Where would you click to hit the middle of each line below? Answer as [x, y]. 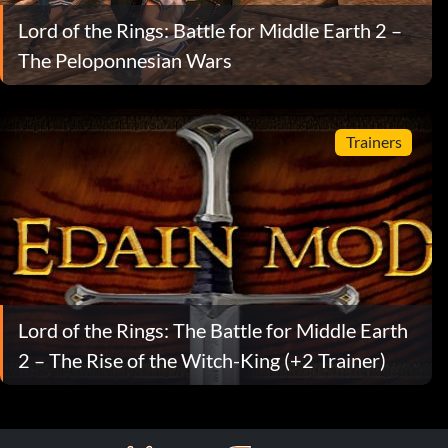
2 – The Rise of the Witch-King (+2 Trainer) [202, 359]
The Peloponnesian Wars [125, 59]
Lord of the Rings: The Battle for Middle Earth [213, 329]
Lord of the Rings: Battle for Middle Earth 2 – [210, 29]
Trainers [373, 142]
